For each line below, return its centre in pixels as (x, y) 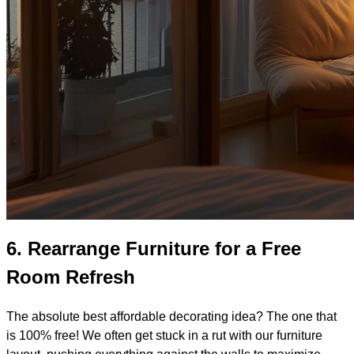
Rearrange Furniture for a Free (164, 249)
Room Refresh (71, 277)
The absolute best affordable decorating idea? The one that (171, 317)
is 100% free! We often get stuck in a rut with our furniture (164, 336)
